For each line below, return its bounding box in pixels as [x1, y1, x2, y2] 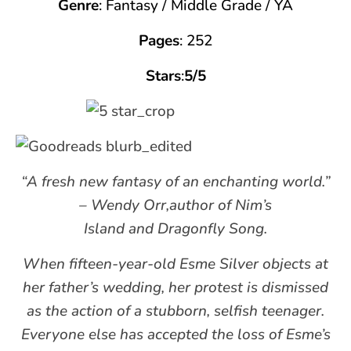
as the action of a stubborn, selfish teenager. [27, 300, 324, 321]
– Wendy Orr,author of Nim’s [79, 194, 272, 215]
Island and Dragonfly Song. [84, 218, 267, 239]
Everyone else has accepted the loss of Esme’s [20, 324, 331, 345]
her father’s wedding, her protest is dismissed [23, 277, 328, 298]
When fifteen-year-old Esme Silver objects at [23, 253, 328, 274]
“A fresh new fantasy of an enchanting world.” [20, 171, 331, 192]
